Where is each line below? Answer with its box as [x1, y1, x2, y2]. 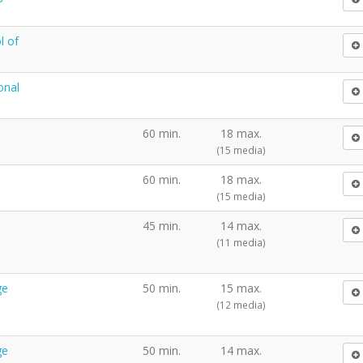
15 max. [220, 280, 262, 296]
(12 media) [216, 297, 266, 311]
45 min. [143, 217, 181, 233]
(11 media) [216, 235, 266, 249]
